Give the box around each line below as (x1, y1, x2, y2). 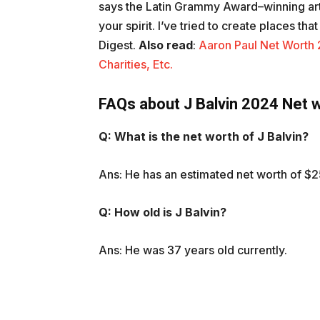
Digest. (99, 38, 139, 53)
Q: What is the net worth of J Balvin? (99, 129, 309, 144)
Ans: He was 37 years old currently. (99, 243, 287, 258)
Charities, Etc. (99, 57, 173, 72)
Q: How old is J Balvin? (99, 205, 226, 220)
